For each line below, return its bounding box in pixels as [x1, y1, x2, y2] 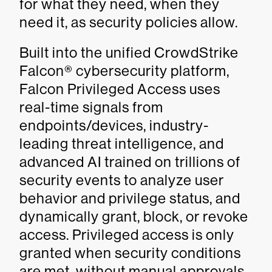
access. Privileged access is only [19, 226, 234, 243]
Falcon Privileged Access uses [19, 81, 220, 97]
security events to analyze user [19, 172, 224, 188]
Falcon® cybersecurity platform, [19, 63, 229, 79]
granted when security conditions [19, 245, 241, 261]
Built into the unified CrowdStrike [19, 44, 239, 61]
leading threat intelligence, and [19, 135, 224, 152]
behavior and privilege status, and [19, 190, 240, 206]
